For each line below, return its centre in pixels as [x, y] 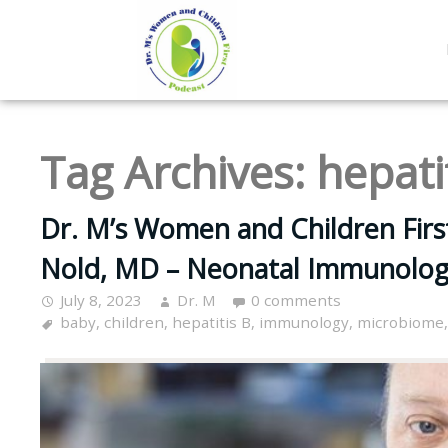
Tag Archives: [178, 172]
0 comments [296, 300]
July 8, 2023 [101, 300]
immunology [304, 322]
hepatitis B [211, 322]
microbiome [400, 322]
